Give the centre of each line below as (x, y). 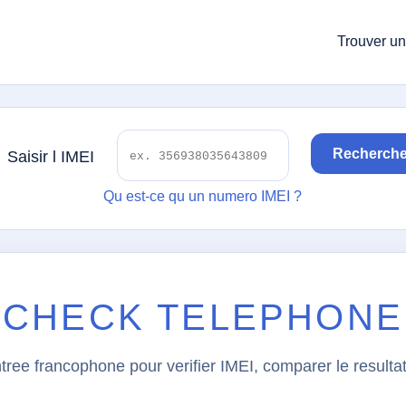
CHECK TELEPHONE (203, 317)
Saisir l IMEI (51, 156)
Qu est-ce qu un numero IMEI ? (203, 197)
